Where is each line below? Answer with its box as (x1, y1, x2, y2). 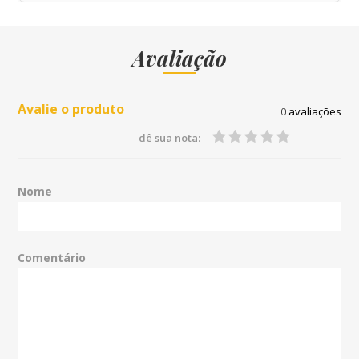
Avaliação (132, 44, 227, 73)
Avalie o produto (18, 100, 125, 119)
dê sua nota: (139, 131, 201, 146)
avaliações (285, 104, 341, 119)
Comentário (18, 250, 87, 266)
